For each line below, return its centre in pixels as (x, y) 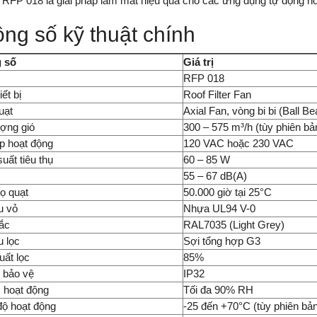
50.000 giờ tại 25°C (227, 192)
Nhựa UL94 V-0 (219, 208)
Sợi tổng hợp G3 (222, 241)
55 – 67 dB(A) (215, 175)
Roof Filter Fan (217, 94)
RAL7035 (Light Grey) (234, 224)
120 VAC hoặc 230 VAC (238, 143)
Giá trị (198, 62)
